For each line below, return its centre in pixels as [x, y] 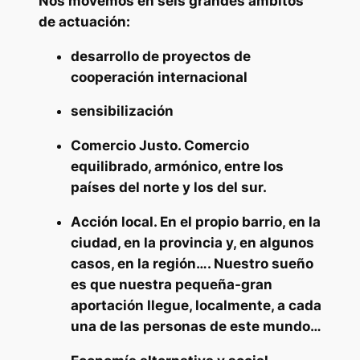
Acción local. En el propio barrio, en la [195, 222]
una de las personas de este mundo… [196, 327]
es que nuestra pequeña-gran [171, 285]
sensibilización [122, 111]
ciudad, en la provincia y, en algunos [192, 243]
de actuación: [84, 21]
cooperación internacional [159, 77]
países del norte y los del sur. [168, 188]
